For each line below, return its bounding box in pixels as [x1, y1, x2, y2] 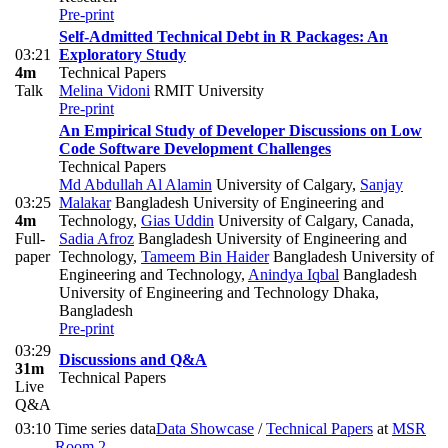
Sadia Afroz [59, 229, 134, 247]
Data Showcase [156, 419, 254, 437]
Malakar [59, 193, 111, 211]
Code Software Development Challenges [59, 139, 331, 157]
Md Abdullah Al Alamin [59, 175, 212, 193]
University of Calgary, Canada [214, 211, 410, 229]
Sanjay [360, 175, 403, 193]
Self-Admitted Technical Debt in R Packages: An [59, 27, 388, 45]
